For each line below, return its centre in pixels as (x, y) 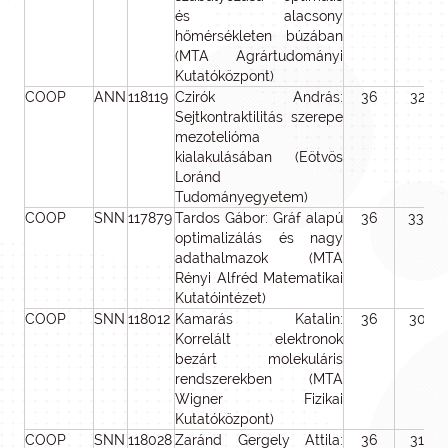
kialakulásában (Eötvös (259, 157)
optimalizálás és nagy (259, 238)
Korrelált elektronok (259, 339)
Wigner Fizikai (259, 399)
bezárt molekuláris (259, 359)
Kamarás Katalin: (259, 319)
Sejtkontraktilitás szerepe (259, 117)
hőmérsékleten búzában (259, 36)
